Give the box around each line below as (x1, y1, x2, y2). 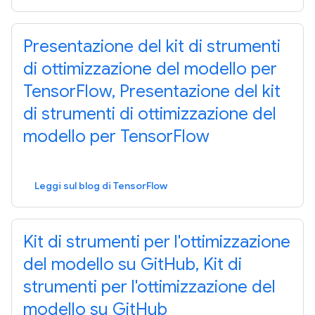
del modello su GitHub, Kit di (23, 254, 242, 275)
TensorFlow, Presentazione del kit (23, 81, 281, 102)
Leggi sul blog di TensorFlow (34, 179, 167, 192)
